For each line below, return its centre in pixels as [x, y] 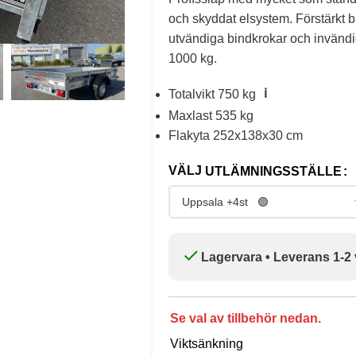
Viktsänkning [206, 344]
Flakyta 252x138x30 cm [235, 135]
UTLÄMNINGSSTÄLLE [273, 171]
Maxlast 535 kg [211, 116]
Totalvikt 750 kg [212, 94]
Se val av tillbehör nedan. [245, 318]
